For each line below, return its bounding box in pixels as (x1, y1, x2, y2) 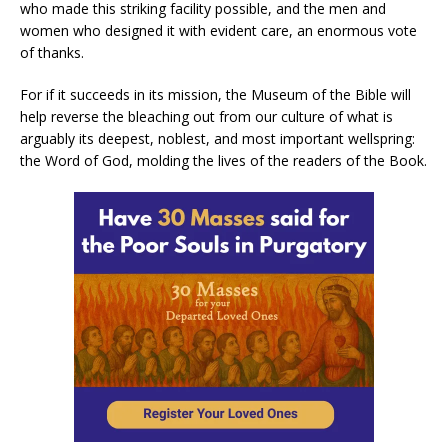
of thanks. (20, 43, 84, 63)
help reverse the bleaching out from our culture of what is (20, 107, 393, 127)
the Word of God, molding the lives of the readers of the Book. (20, 151, 427, 171)
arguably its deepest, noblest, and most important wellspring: (20, 129, 415, 149)
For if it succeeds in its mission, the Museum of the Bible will (20, 85, 411, 105)
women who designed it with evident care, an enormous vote (20, 21, 417, 41)
